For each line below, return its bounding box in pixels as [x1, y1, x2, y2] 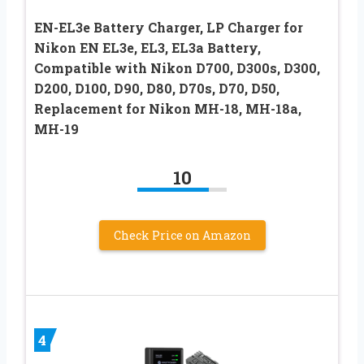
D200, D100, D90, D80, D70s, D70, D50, [34, 79, 279, 97]
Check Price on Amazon [113, 227, 251, 243]
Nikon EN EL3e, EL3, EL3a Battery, [34, 38, 261, 56]
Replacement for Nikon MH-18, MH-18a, [34, 99, 301, 117]
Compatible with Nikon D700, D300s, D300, [34, 58, 320, 76]
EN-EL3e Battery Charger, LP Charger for [34, 18, 303, 36]
